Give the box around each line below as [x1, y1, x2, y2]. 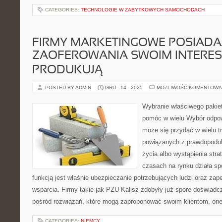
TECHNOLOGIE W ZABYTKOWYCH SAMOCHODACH [81, 7, 205, 12]
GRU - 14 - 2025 [105, 85, 143, 90]
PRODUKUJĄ [32, 65, 103, 76]
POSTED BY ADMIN [45, 85, 93, 90]
